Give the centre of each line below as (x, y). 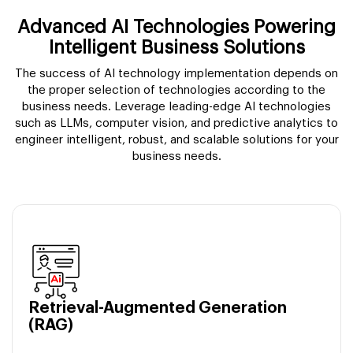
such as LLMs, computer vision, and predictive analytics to (176, 123)
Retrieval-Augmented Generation (158, 308)
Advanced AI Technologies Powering (176, 26)
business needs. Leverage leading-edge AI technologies (176, 106)
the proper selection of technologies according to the (176, 90)
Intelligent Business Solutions (176, 47)
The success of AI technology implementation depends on (176, 73)
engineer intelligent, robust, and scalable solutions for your (176, 139)
